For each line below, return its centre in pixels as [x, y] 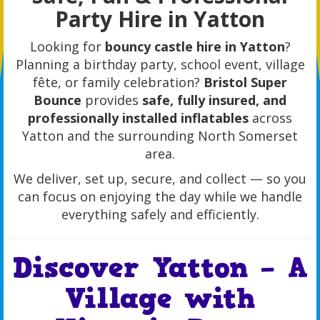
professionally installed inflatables [138, 118]
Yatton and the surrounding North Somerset [160, 136]
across [270, 118]
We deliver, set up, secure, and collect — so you [160, 179]
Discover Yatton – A [160, 268]
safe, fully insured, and [214, 100]
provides [112, 100]
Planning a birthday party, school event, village [160, 65]
